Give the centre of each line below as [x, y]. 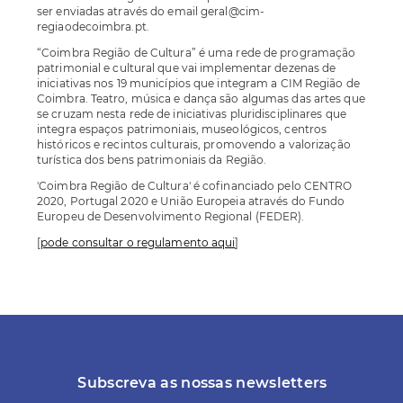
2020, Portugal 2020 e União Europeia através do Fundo [191, 201]
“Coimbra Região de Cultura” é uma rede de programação [197, 52]
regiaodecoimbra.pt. [93, 26]
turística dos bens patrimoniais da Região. [152, 159]
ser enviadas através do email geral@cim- [151, 11]
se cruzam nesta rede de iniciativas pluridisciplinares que [192, 113]
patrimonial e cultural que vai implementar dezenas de [187, 67]
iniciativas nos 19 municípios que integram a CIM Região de [198, 83]
